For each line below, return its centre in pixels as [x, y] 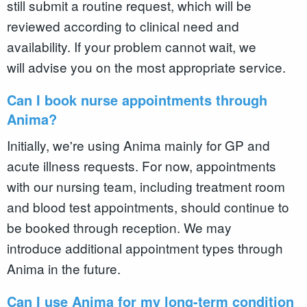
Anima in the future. [65, 269]
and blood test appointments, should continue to [148, 207]
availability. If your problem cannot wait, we [132, 46]
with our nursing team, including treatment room [146, 186]
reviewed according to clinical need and [123, 25]
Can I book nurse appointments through [137, 99]
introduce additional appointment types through [145, 248]
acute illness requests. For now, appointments [142, 166]
